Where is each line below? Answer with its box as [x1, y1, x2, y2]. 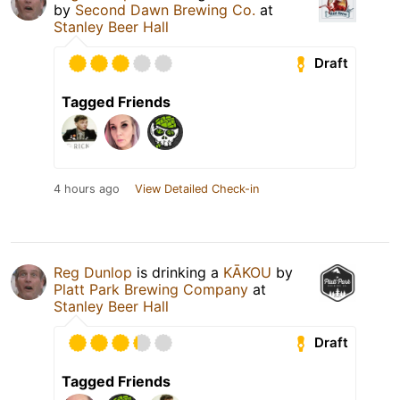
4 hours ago [54, 181, 120, 196]
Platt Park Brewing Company [54, 279, 248, 298]
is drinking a [132, 262, 223, 281]
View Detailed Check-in [135, 181, 259, 196]
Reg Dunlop [54, 262, 132, 281]
